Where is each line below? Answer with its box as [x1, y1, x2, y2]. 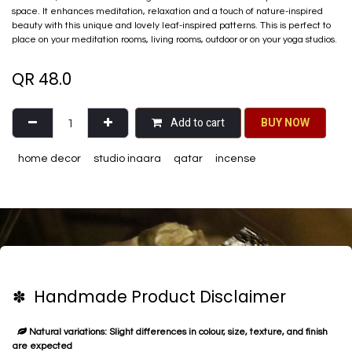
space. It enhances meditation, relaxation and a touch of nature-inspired [12, 6, 323, 17]
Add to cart [168, 115, 225, 132]
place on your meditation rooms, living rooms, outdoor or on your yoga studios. [12, 35, 337, 46]
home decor [18, 153, 81, 165]
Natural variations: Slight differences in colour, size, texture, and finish [27, 327, 328, 338]
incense [215, 153, 256, 165]
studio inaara [93, 153, 161, 165]
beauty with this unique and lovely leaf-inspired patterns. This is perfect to [12, 20, 331, 31]
